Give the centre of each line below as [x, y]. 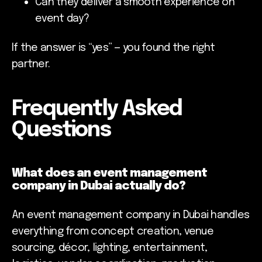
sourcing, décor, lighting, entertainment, [110, 248]
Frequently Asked [97, 110]
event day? [62, 19]
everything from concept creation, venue [113, 232]
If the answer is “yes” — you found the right [113, 48]
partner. [31, 65]
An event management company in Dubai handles [131, 216]
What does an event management [109, 174]
